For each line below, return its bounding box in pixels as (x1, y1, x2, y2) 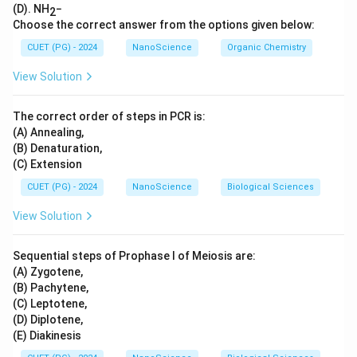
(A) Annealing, (13, 126, 84, 139)
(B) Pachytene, (13, 281, 88, 294)
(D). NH (13, 2, 49, 15)
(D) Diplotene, (13, 313, 83, 326)
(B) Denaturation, (13, 142, 102, 155)
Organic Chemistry (227, 42, 306, 53)
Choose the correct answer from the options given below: (13, 18, 315, 31)
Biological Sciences (227, 182, 314, 192)
